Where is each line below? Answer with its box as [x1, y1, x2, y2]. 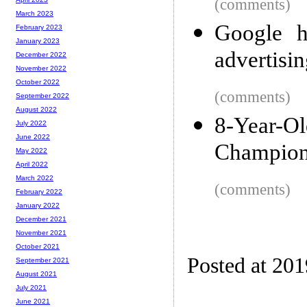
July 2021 [16, 284, 47, 292]
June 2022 [16, 133, 50, 141]
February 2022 [16, 188, 62, 196]
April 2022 [16, 160, 48, 169]
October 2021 [16, 243, 60, 251]
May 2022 [16, 147, 47, 155]
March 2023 [16, 10, 53, 18]
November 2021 [16, 229, 66, 237]
